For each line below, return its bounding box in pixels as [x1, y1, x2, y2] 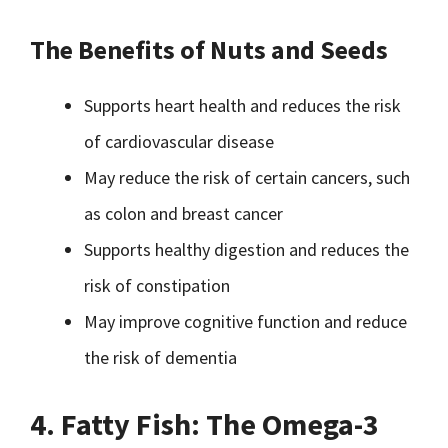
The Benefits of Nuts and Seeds [30, 33, 388, 66]
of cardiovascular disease [84, 130, 274, 153]
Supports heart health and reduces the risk [84, 94, 401, 117]
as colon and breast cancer [84, 202, 283, 225]
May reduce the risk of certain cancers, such [84, 166, 410, 189]
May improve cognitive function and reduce [84, 310, 407, 333]
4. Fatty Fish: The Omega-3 [30, 405, 379, 443]
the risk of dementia [84, 346, 237, 369]
